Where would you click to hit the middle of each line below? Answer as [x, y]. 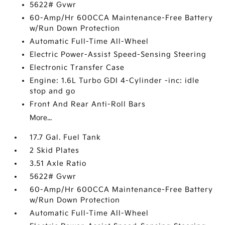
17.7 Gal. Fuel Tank [66, 137]
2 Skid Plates [55, 150]
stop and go [53, 91]
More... [41, 118]
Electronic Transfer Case [77, 68]
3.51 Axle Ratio [58, 163]
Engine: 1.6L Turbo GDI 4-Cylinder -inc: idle [115, 81]
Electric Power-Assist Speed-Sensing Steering [118, 54]
